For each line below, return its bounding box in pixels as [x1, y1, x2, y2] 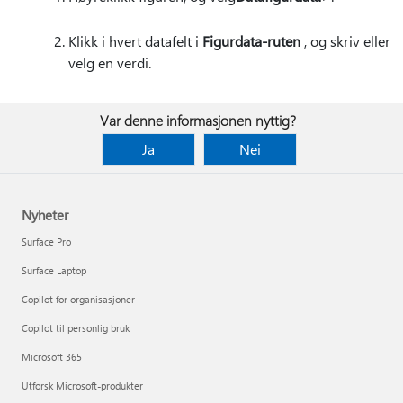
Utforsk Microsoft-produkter [22, 379, 143, 393]
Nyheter [22, 206, 68, 225]
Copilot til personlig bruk [22, 321, 130, 336]
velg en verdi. [68, 53, 151, 73]
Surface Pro [22, 235, 71, 249]
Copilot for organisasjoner [22, 292, 135, 307]
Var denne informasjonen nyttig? [100, 111, 296, 130]
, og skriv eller [300, 31, 390, 51]
